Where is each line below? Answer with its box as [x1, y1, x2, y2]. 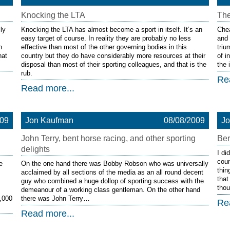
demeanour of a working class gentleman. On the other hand [21, 186, 200, 194]
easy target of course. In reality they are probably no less [21, 34, 191, 42]
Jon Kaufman [25, 116, 73, 125]
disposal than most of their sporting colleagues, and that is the [21, 61, 206, 68]
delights [21, 145, 50, 154]
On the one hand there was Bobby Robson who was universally [21, 160, 208, 167]
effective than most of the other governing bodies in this [21, 43, 187, 51]
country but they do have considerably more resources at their [21, 52, 205, 60]
